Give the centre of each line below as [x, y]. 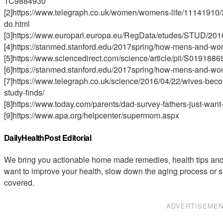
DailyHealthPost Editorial [48, 137]
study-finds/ [24, 93]
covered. [19, 182]
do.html [17, 24]
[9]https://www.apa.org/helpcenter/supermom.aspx [92, 115]
